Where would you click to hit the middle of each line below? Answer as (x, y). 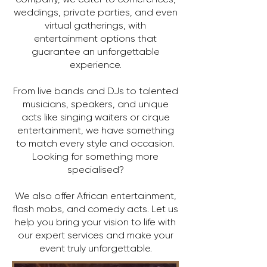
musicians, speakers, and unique (95, 104)
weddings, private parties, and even (95, 12)
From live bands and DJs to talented (95, 91)
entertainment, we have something (95, 130)
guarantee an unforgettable (95, 52)
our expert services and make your (95, 235)
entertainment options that (95, 38)
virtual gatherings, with (95, 25)
